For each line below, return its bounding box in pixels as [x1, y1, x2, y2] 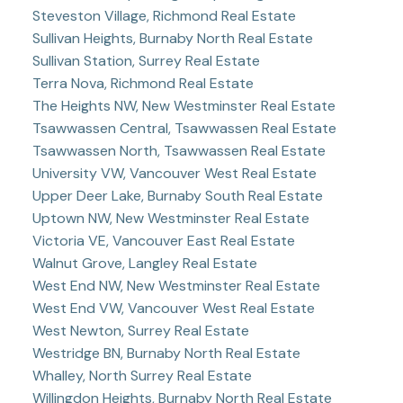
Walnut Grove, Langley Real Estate [31, 253, 257, 273]
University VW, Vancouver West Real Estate [31, 163, 317, 183]
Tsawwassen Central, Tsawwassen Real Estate [31, 118, 336, 138]
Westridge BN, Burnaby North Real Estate [31, 343, 300, 363]
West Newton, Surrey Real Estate [31, 320, 249, 340]
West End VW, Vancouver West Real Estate [31, 298, 315, 318]
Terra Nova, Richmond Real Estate [31, 73, 254, 93]
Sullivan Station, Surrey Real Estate [31, 50, 260, 70]
